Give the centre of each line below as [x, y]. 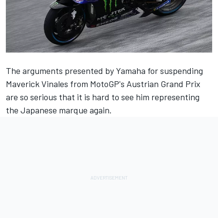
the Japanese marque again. [59, 110]
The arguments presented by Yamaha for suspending [104, 70]
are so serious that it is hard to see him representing [103, 97]
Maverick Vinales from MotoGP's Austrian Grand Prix [103, 83]
